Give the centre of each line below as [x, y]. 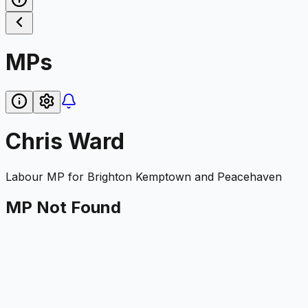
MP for [65, 176]
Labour [24, 176]
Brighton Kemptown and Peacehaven [185, 176]
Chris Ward [65, 142]
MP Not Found [63, 207]
